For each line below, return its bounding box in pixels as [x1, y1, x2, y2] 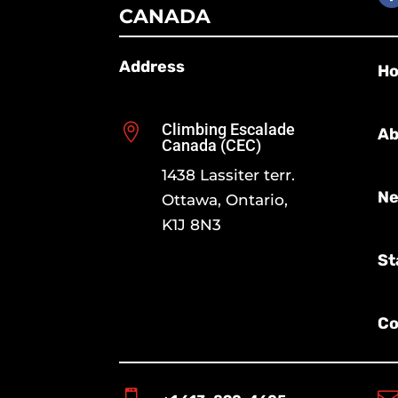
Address [119, 57, 186, 77]
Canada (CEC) [161, 136, 261, 155]
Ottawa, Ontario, [161, 191, 288, 210]
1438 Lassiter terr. [161, 166, 295, 185]
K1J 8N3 [161, 216, 221, 235]
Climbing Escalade [161, 120, 295, 139]
